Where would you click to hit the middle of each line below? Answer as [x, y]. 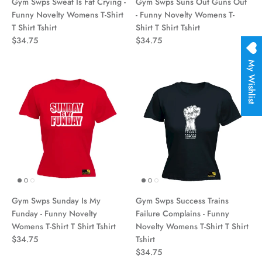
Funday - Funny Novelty [54, 213]
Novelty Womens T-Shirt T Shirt [192, 226]
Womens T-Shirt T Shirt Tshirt [64, 226]
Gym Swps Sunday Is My [56, 200]
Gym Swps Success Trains [182, 200]
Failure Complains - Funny [182, 213]
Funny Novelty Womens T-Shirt [68, 14]
